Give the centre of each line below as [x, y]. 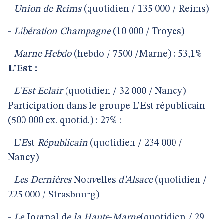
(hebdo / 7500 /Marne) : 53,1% [137, 54]
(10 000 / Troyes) [147, 32]
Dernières [51, 180]
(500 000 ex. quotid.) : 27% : [65, 121]
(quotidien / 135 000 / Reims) [145, 9]
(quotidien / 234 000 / [135, 143]
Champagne [85, 32]
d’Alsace [135, 180]
